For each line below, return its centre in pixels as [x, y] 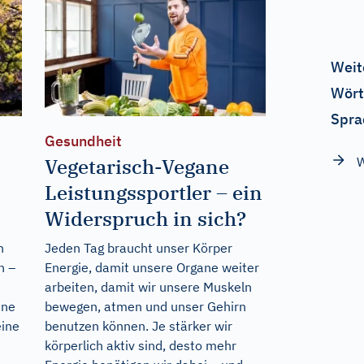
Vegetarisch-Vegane [136, 167]
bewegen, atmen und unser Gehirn [145, 307]
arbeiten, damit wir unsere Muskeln [148, 287]
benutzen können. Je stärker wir [138, 326]
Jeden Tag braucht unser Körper [138, 248]
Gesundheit [83, 141]
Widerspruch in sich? [145, 219]
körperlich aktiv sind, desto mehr [140, 346]
